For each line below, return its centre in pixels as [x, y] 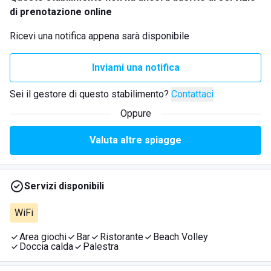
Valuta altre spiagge [135, 140]
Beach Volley [181, 237]
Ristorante [122, 237]
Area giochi [43, 237]
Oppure [135, 113]
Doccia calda [46, 247]
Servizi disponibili [64, 186]
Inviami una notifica [135, 67]
